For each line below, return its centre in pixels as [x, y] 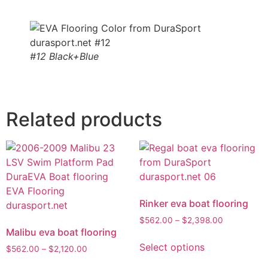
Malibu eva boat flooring [61, 232]
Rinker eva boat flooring [194, 204]
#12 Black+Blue [64, 57]
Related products [84, 120]
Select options [172, 247]
